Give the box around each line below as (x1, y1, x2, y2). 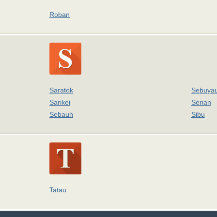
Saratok (49, 86, 73, 94)
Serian (191, 98, 211, 106)
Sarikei (49, 98, 70, 106)
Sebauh (49, 110, 73, 118)
